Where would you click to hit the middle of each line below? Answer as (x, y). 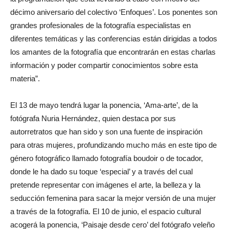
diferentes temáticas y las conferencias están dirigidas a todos (114, 38)
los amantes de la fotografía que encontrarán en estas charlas (113, 52)
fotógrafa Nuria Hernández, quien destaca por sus (93, 118)
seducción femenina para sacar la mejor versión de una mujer (113, 198)
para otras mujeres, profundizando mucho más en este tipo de (113, 145)
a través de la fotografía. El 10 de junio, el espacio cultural (106, 211)
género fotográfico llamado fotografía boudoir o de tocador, (107, 158)
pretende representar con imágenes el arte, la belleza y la (105, 185)
